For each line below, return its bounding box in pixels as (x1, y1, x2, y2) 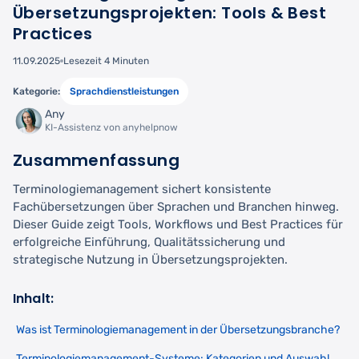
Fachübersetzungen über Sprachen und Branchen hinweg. (13, 199, 339, 214)
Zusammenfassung (13, 148, 179, 171)
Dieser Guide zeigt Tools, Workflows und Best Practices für (13, 216, 343, 232)
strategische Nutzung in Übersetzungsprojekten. (13, 252, 288, 267)
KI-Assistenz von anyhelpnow (45, 122, 178, 134)
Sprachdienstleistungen (70, 85, 179, 97)
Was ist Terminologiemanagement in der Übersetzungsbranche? (16, 322, 340, 337)
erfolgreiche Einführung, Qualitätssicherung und (13, 234, 285, 249)
